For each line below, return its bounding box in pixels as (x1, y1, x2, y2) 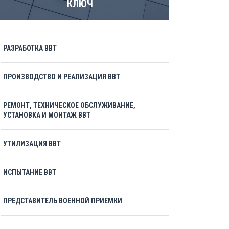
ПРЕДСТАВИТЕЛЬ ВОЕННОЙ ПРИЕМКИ (3, 197, 122, 205)
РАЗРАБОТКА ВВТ (3, 44, 57, 52)
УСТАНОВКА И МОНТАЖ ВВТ (3, 111, 90, 119)
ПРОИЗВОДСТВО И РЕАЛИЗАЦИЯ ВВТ (3, 73, 120, 81)
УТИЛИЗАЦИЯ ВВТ (3, 140, 61, 148)
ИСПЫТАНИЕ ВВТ (3, 168, 56, 176)
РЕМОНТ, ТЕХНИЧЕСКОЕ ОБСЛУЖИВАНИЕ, (3, 101, 135, 109)
